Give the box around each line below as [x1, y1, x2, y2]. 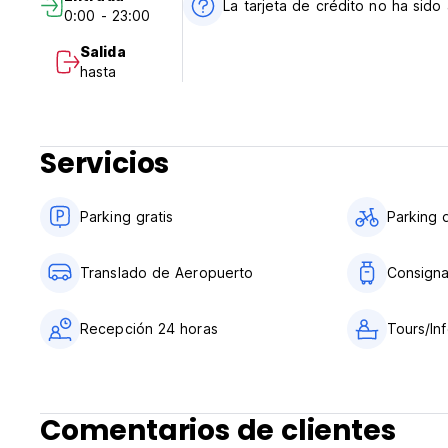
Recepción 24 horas [80, 320, 218, 338]
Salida [80, 43, 126, 61]
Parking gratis [80, 208, 174, 226]
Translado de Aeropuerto [80, 264, 254, 282]
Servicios [40, 144, 170, 184]
